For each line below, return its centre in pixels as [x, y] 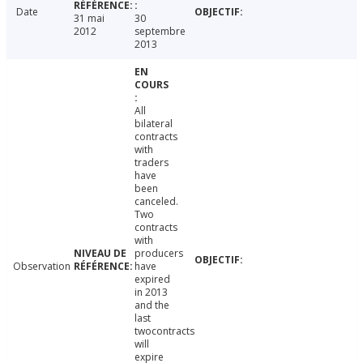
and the [152, 305]
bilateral [153, 124]
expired [152, 280]
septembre [160, 32]
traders [151, 163]
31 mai [89, 19]
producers [158, 254]
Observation [42, 267]
